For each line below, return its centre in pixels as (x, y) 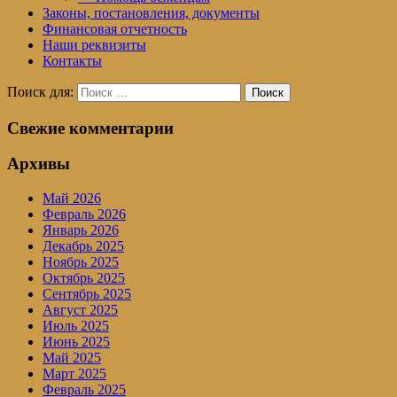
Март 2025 (74, 374)
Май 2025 (72, 358)
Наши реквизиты (94, 44)
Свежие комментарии (90, 128)
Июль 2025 (76, 326)
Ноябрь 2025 (81, 262)
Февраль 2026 (84, 214)
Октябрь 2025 (84, 278)
